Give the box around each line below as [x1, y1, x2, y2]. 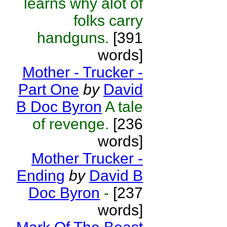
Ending [17, 167, 65, 184]
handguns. [37, 29, 113, 46]
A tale [105, 98, 143, 115]
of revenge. [32, 116, 109, 132]
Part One [18, 81, 79, 98]
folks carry [73, 12, 143, 29]
